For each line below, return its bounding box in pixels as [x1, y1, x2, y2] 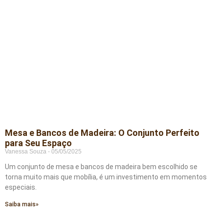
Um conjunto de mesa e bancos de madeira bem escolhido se [5, 163, 197, 171]
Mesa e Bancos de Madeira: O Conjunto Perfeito [5, 128, 199, 138]
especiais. [5, 183, 37, 192]
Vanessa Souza [5, 148, 48, 155]
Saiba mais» [5, 201, 39, 208]
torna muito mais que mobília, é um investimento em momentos [5, 173, 207, 181]
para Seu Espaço [5, 138, 72, 149]
